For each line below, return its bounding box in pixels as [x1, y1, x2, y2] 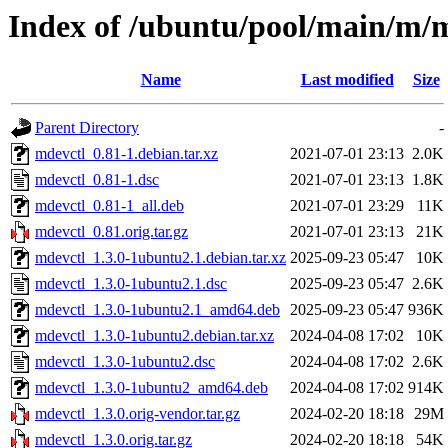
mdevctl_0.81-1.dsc [35, 171, 159, 189]
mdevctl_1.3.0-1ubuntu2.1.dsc [35, 275, 227, 293]
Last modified [300, 71, 394, 89]
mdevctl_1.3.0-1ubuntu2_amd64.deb [35, 379, 268, 397]
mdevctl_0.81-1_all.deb [35, 197, 184, 215]
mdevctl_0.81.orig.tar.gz [35, 223, 188, 241]
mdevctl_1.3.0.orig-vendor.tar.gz [35, 405, 240, 423]
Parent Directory [35, 119, 139, 137]
